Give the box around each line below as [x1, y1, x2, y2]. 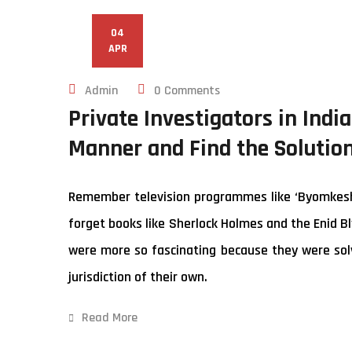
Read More [82, 310, 137, 326]
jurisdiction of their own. [68, 268, 207, 286]
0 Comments [154, 82, 220, 99]
